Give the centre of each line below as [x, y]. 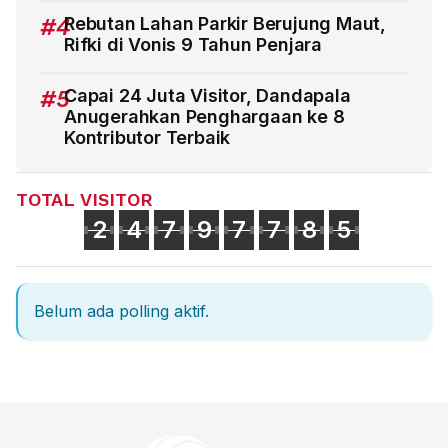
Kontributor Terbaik [147, 137]
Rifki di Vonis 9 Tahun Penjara [193, 44]
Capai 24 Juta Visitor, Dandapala [207, 95]
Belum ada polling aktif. [121, 310]
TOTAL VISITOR [84, 199]
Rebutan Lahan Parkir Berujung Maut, [225, 23]
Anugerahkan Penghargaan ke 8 [204, 116]
